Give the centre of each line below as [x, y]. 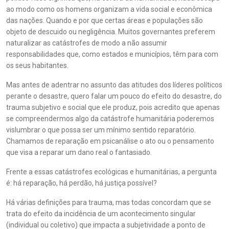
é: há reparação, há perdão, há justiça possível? [82, 183]
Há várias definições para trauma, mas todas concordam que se [109, 202]
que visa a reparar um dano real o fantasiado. [79, 152]
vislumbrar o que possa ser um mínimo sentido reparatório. [101, 130]
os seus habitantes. [37, 65]
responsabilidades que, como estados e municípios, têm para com [112, 54]
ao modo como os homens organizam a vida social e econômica [109, 9]
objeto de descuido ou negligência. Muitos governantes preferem [111, 32]
